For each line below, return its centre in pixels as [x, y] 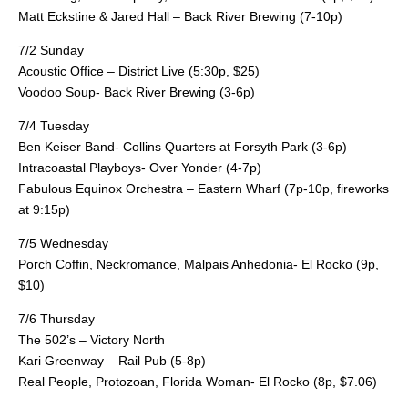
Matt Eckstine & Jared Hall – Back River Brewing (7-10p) [180, 16]
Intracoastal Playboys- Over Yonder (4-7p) [140, 167]
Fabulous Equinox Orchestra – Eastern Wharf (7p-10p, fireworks [204, 188]
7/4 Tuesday [54, 125]
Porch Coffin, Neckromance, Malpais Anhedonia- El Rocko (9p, [199, 264]
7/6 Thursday [56, 318]
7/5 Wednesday [63, 243]
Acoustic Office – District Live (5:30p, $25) [139, 71]
